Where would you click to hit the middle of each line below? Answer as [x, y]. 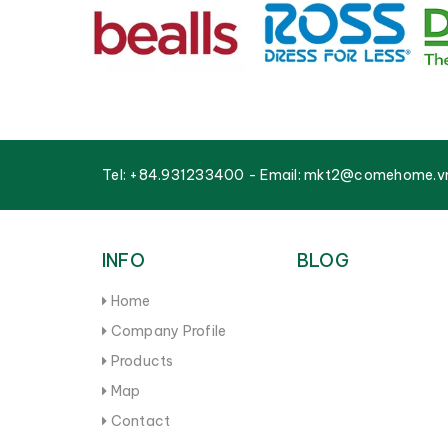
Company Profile [167, 330]
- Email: [274, 174]
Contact [139, 420]
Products [140, 360]
